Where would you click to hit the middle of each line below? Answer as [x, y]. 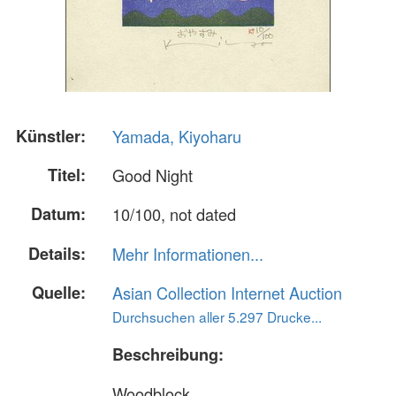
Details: [57, 253]
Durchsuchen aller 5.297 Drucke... [217, 316]
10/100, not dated [174, 214]
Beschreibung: [168, 354]
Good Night [152, 175]
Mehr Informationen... [188, 253]
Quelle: [59, 292]
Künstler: [51, 136]
